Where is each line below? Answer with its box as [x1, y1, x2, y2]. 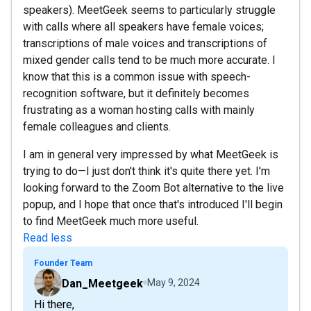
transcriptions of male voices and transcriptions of [23, 37, 267, 50]
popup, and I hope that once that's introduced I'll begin [23, 198, 283, 211]
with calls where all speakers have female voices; [23, 20, 264, 33]
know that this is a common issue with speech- [23, 70, 251, 83]
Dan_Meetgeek [62, 277, 143, 290]
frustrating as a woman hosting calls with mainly [23, 103, 255, 117]
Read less [23, 231, 72, 244]
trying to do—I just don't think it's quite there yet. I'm [23, 165, 270, 178]
